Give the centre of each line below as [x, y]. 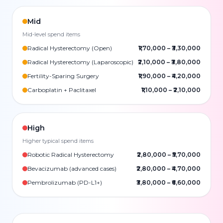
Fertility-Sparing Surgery [63, 76]
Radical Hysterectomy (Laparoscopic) [80, 62]
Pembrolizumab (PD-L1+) [65, 182]
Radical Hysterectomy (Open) [70, 48]
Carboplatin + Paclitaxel [62, 90]
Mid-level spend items [51, 34]
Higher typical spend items [58, 141]
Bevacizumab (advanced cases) [72, 168]
